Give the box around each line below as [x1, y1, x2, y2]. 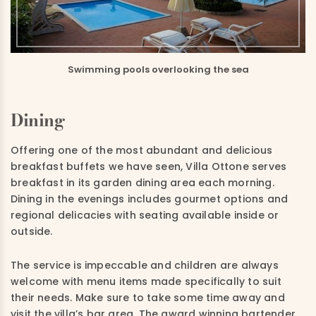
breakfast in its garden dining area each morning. [11, 176, 274, 190]
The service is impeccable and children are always [11, 258, 279, 273]
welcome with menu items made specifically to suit [11, 274, 281, 289]
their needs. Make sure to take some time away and [11, 291, 285, 305]
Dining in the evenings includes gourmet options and [11, 192, 288, 207]
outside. [11, 224, 53, 239]
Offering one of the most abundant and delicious [11, 143, 273, 158]
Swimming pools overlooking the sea [67, 63, 249, 77]
